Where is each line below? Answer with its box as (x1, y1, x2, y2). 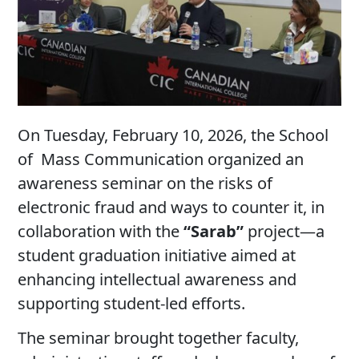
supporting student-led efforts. (18, 292, 246, 314)
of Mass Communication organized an (18, 147, 305, 170)
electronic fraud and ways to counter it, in (18, 196, 325, 218)
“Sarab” (184, 220, 244, 242)
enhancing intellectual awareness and (18, 268, 297, 290)
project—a (244, 220, 325, 242)
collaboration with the (18, 220, 184, 242)
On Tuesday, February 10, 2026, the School (18, 123, 329, 146)
